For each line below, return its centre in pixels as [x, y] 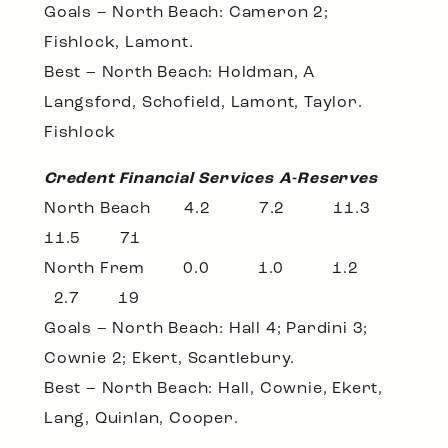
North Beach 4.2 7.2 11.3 [224, 209]
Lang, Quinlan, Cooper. [141, 419]
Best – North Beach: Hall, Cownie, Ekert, [213, 389]
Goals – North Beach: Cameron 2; [186, 13]
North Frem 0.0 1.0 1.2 [220, 269]
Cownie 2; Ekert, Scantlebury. [170, 359]
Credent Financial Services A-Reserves [211, 179]
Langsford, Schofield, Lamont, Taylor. [203, 103]
